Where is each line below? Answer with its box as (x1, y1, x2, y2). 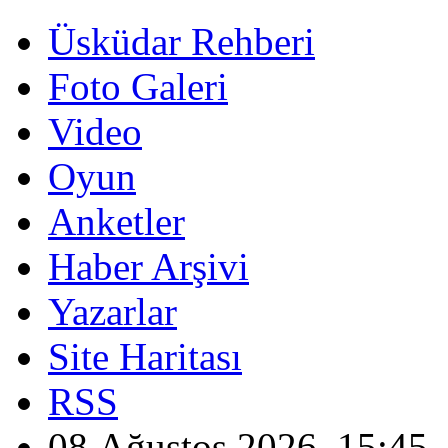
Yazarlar (48, 290, 177, 333)
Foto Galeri (48, 65, 228, 108)
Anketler (48, 200, 185, 243)
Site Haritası (48, 335, 242, 378)
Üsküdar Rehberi (48, 20, 315, 63)
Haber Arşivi (48, 245, 249, 288)
